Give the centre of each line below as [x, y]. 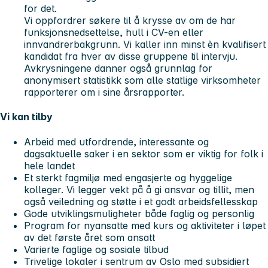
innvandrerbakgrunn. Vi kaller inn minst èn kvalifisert [145, 44]
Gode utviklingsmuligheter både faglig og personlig [139, 213]
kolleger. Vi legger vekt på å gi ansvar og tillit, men [139, 189]
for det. [40, 8]
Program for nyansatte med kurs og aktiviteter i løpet [145, 225]
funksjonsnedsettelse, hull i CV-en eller [114, 32]
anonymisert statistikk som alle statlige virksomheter [142, 80]
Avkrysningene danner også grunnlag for [118, 68]
